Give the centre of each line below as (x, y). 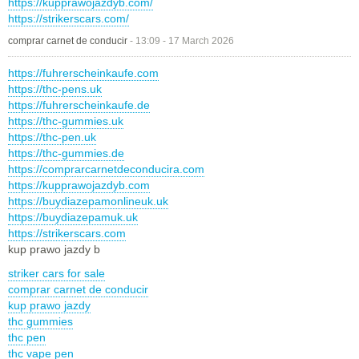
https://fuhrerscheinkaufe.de (79, 105)
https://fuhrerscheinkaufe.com (83, 73)
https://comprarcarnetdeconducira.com (106, 169)
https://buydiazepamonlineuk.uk (88, 202)
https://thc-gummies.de (66, 153)
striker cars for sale (56, 274)
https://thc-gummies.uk (66, 121)
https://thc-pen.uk (52, 137)
